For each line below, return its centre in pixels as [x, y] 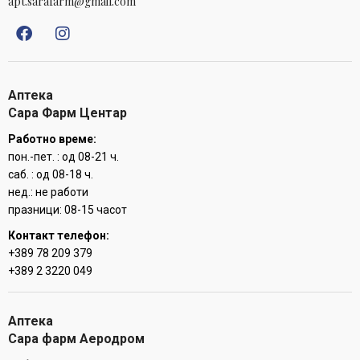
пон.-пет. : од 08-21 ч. [63, 156]
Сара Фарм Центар [67, 112]
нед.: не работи [48, 192]
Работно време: [52, 139]
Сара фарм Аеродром [76, 338]
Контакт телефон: [59, 235]
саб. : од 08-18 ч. [51, 174]
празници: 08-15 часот [67, 209]
